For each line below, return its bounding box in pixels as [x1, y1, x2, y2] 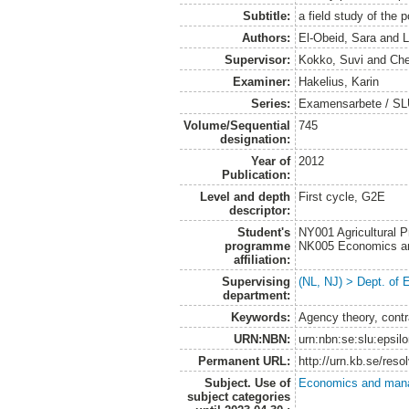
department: [222, 288, 290, 302]
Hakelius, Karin [299, 74, 380, 89]
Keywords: [230, 309, 290, 324]
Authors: [241, 30, 290, 45]
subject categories [186, 389, 290, 404]
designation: [219, 131, 290, 146]
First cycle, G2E [299, 189, 386, 204]
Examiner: [232, 74, 290, 89]
